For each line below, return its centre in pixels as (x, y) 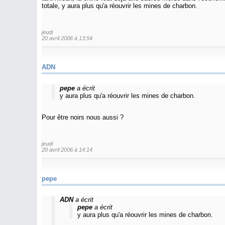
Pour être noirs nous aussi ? (83, 117)
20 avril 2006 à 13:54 (67, 38)
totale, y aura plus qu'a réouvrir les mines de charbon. (120, 6)
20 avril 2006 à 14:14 (67, 150)
